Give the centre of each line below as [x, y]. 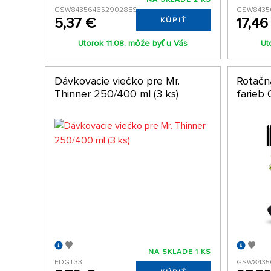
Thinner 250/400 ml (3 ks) [116, 94]
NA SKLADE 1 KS [180, 252]
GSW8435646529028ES [96, 10]
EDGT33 [68, 263]
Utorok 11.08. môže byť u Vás [132, 44]
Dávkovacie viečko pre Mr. [117, 81]
